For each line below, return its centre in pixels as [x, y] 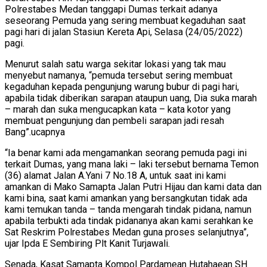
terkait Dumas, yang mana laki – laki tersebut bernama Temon [132, 164]
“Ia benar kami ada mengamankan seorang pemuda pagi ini [126, 153]
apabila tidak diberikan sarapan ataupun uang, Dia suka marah [131, 98]
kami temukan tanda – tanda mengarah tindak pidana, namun [128, 209]
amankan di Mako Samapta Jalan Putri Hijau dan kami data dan [133, 187]
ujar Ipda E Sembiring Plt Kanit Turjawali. [87, 243]
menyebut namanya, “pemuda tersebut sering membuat [119, 75]
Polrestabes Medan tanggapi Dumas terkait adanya [111, 9]
